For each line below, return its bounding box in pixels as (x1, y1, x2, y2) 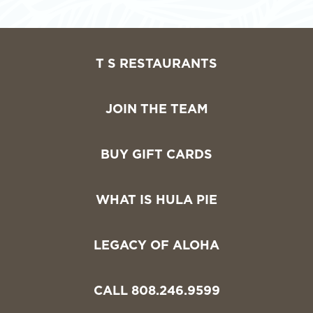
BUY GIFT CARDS (101, 149, 212, 162)
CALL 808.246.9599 (93, 285, 220, 298)
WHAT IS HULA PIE (96, 194, 217, 208)
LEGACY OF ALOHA (94, 240, 219, 253)
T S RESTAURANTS (96, 58, 217, 71)
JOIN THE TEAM (105, 103, 208, 117)
